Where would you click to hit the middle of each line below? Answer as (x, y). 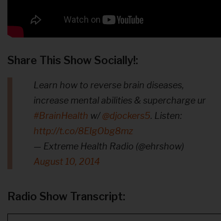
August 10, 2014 (67, 162)
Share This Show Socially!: (73, 60)
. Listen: (166, 116)
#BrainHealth (61, 116)
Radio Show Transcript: (66, 197)
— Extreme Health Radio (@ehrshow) (109, 147)
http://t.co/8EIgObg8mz (83, 131)
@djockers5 (126, 116)
